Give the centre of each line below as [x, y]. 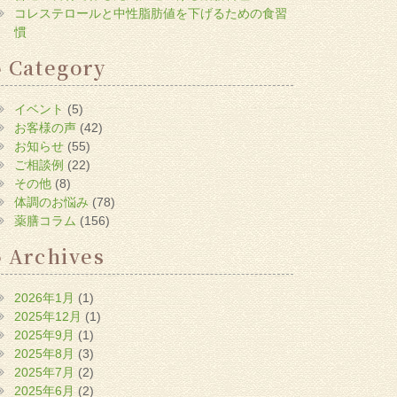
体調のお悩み [52, 202]
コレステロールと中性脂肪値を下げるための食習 [151, 13]
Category [57, 66]
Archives [57, 255]
